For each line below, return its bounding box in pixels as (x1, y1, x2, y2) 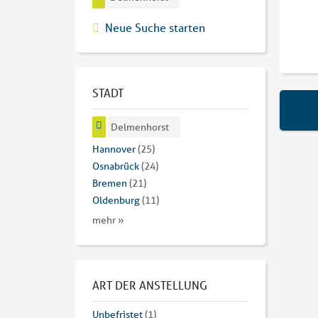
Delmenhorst (111, 120, 170, 133)
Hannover (92, 143, 136, 156)
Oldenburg (92, 194, 140, 207)
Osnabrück (92, 160, 139, 173)
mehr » (92, 214, 124, 227)
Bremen (92, 177, 127, 190)
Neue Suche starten (105, 19, 205, 35)
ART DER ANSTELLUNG (92, 278, 207, 293)
